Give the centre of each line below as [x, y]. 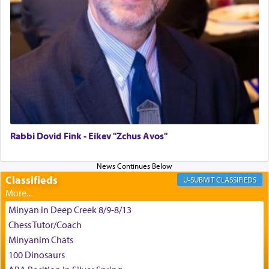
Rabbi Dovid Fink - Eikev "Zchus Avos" [89, 135]
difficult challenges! [73, 9]
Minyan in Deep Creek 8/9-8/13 [70, 210]
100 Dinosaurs [36, 254]
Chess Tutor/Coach [45, 225]
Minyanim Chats [41, 239]
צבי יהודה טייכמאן [68, 96]
